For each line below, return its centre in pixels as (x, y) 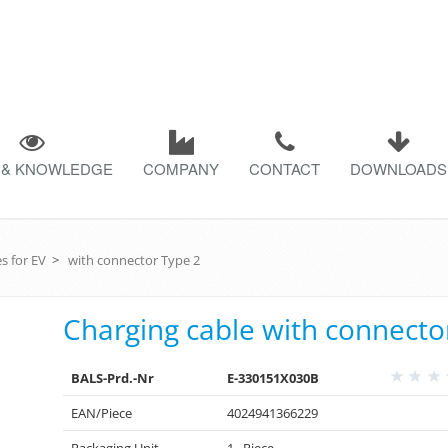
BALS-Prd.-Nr (113, 378)
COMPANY (181, 168)
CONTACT (284, 168)
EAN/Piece (102, 413)
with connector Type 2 (134, 260)
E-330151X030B (273, 378)
